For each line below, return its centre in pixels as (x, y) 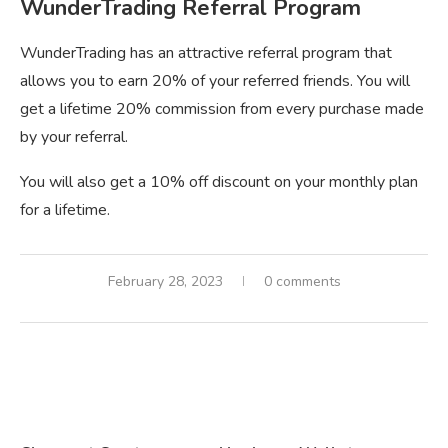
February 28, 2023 (165, 282)
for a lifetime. (65, 210)
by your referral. (74, 137)
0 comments (302, 282)
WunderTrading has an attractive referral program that (206, 53)
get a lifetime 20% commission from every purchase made (222, 109)
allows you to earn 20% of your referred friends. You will (215, 81)
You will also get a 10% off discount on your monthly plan (219, 182)
